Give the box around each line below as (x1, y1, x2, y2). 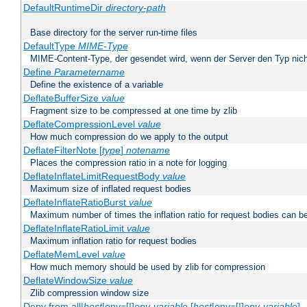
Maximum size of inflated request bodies (30, 184, 191, 195)
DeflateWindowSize (23, 275, 110, 286)
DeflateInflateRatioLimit (23, 223, 127, 234)
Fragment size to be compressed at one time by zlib (30, 106, 237, 116)
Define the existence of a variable (30, 79, 163, 90)
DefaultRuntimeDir (23, 2, 106, 14)
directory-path (105, 2, 166, 14)
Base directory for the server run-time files (30, 27, 197, 38)
